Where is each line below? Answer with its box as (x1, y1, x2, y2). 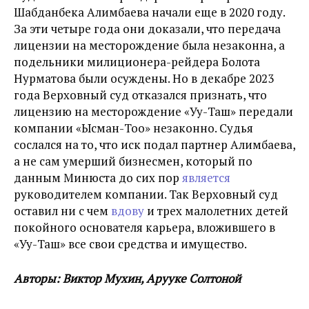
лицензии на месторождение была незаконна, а (14, 37, 285, 53)
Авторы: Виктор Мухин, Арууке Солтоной (14, 270, 241, 286)
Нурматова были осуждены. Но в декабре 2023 (14, 70, 274, 86)
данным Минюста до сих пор (14, 170, 182, 186)
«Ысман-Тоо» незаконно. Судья (76, 120, 253, 136)
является (182, 170, 230, 186)
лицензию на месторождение (14, 103, 184, 119)
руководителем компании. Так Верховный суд (14, 186, 278, 202)
